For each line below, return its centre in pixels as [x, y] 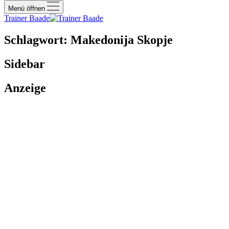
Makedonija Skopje [122, 40]
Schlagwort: [37, 40]
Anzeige [25, 88]
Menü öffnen [28, 8]
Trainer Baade [27, 18]
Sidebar [25, 64]
